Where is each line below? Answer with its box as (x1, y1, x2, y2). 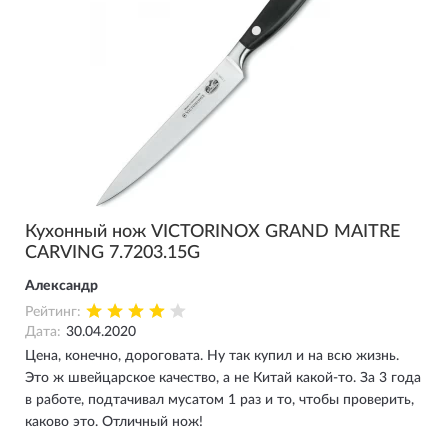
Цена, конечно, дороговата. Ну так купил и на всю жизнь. (25, 349, 399, 363)
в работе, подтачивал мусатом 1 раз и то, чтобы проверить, (25, 393, 414, 407)
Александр (25, 279, 98, 293)
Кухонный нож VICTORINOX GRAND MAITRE (25, 223, 400, 241)
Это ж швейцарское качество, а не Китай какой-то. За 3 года (25, 371, 421, 385)
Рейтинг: (25, 305, 81, 319)
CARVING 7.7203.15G (25, 244, 200, 262)
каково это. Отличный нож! (25, 415, 203, 429)
